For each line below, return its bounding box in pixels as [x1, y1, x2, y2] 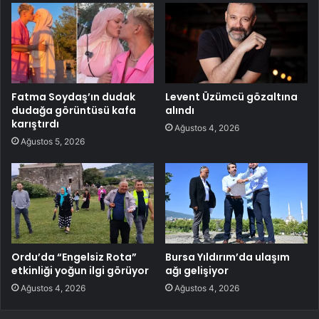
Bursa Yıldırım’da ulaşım [165, 249, 290, 264]
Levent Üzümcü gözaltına [165, 89, 298, 104]
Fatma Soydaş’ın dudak [11, 89, 135, 104]
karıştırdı [11, 116, 59, 131]
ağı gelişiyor [165, 263, 229, 278]
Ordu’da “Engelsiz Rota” [11, 249, 137, 264]
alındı [165, 103, 194, 117]
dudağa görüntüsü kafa [11, 103, 136, 117]
